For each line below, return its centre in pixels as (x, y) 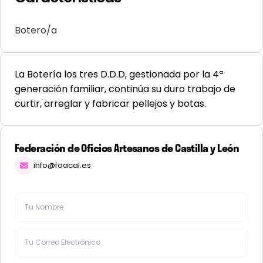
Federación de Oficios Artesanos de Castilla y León (127, 148)
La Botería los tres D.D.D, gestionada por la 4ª (119, 74)
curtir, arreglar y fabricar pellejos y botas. (110, 103)
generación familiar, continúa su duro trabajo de (125, 89)
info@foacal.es (62, 165)
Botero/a (36, 30)
